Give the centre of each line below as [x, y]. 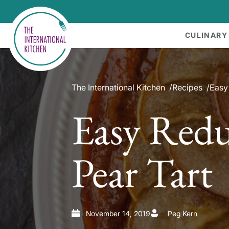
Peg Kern [182, 213]
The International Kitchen [118, 87]
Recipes [187, 87]
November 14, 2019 [118, 213]
